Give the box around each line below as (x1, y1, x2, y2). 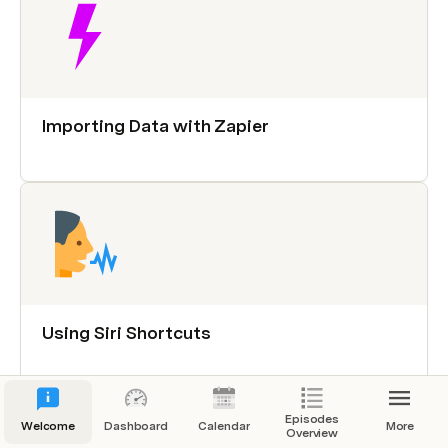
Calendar (198, 419, 250, 433)
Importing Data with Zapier (42, 115, 269, 136)
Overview (285, 426, 339, 440)
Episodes (284, 412, 340, 426)
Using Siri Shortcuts (42, 322, 211, 343)
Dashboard (104, 419, 168, 433)
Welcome (20, 419, 76, 433)
